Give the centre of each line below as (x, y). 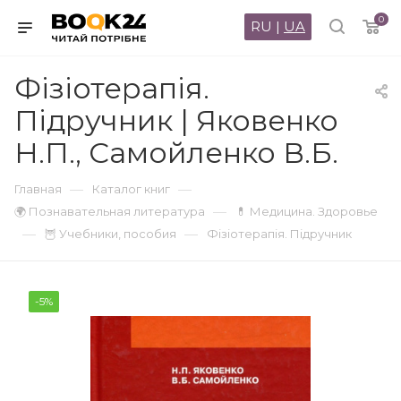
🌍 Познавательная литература (110, 211)
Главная (38, 189)
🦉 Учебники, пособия (111, 234)
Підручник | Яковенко (176, 120)
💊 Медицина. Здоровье (307, 211)
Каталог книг (131, 189)
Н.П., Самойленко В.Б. (176, 153)
